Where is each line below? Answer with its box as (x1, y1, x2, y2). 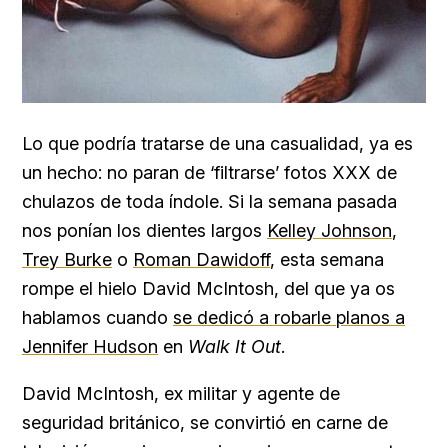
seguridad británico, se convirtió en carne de (22, 412, 388, 433)
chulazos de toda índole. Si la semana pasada (22, 191, 397, 212)
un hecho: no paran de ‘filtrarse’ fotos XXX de (22, 162, 397, 183)
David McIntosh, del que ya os (142, 278, 395, 299)
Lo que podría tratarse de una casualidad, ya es (22, 133, 413, 154)
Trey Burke (22, 249, 112, 270)
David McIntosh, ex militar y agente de (22, 383, 340, 404)
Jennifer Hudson (22, 336, 158, 357)
